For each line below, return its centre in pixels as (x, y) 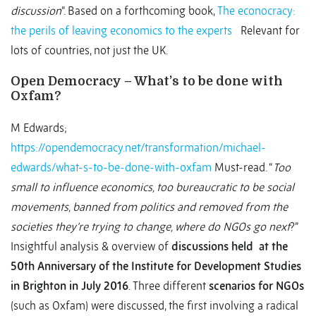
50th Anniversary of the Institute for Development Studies (156, 266)
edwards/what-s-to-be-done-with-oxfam (111, 168)
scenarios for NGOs (256, 286)
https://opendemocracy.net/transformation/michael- (138, 148)
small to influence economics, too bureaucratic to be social (152, 187)
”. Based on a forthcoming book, (139, 11)
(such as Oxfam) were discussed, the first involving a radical (154, 306)
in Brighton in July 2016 (69, 286)
